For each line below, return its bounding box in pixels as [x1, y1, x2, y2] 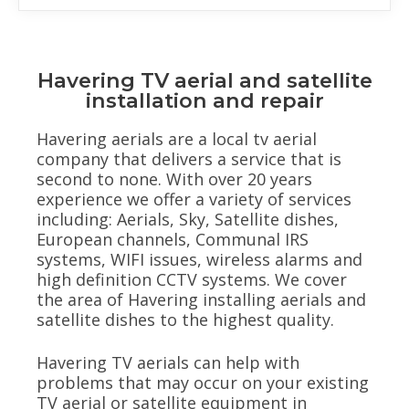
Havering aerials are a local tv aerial [37, 127, 317, 150]
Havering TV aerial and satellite [37, 67, 372, 93]
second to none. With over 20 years [37, 167, 312, 190]
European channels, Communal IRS [37, 227, 309, 250]
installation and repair [85, 87, 324, 113]
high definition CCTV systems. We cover [37, 267, 347, 290]
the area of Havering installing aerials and [37, 288, 366, 310]
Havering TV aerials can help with [37, 351, 299, 374]
